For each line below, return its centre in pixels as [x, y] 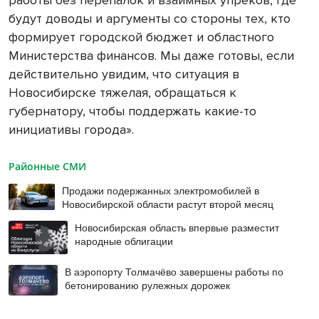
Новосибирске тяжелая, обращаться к [122, 92]
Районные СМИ [47, 166]
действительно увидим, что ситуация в [124, 74]
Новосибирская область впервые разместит [177, 228]
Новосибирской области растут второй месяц [168, 203]
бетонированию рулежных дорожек [147, 284]
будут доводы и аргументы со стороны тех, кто [150, 18]
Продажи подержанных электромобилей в [161, 190]
